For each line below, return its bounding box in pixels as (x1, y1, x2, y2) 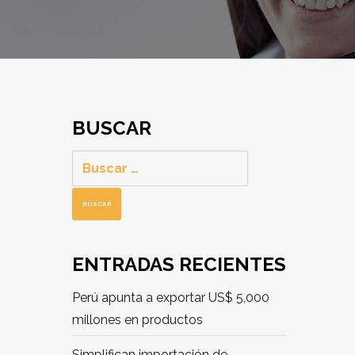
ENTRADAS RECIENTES (72, 253, 286, 276)
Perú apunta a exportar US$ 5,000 (72, 290, 269, 305)
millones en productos (72, 312, 203, 327)
